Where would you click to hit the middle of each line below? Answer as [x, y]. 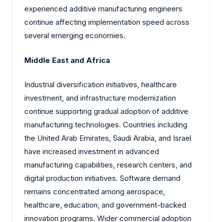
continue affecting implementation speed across [107, 22]
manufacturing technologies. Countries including [106, 125]
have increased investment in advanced [92, 152]
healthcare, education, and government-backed [105, 205]
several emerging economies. [75, 36]
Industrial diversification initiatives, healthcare [101, 85]
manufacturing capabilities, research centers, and [108, 165]
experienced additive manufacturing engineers [103, 9]
